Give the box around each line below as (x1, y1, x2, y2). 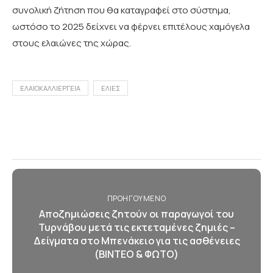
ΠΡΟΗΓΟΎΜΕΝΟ (107, 193, 166, 204)
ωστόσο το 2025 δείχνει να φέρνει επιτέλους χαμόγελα (12, 20, 250, 33)
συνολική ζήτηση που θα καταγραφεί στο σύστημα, (12, 4, 231, 16)
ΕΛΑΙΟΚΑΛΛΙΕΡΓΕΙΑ (20, 83, 80, 93)
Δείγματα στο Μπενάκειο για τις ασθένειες (33, 234, 240, 247)
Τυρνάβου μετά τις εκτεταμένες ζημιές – (38, 221, 235, 234)
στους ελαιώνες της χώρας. (12, 37, 131, 49)
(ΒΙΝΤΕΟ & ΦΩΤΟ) (94, 247, 179, 261)
